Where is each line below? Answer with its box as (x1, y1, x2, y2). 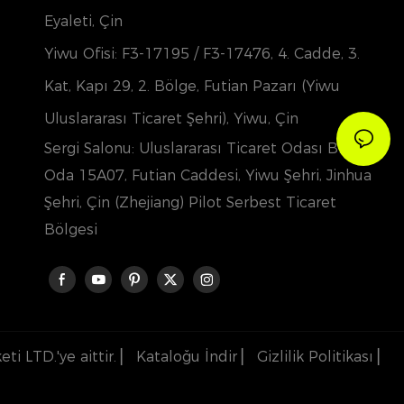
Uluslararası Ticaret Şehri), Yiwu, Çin (43, 110, 298, 128)
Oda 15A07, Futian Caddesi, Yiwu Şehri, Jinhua (43, 167, 372, 185)
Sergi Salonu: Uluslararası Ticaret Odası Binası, (43, 140, 373, 158)
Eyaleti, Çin (43, 13, 123, 31)
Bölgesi (43, 221, 97, 239)
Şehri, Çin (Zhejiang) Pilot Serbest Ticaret (43, 194, 336, 212)
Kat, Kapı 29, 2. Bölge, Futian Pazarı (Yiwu (43, 78, 340, 96)
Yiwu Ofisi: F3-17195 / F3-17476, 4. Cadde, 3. (43, 45, 360, 63)
